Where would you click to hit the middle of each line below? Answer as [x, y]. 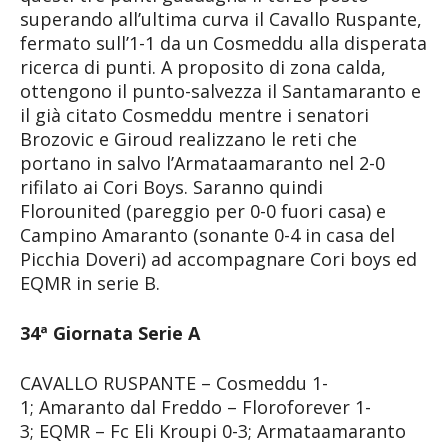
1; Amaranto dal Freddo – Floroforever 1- [195, 406]
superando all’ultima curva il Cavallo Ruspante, [221, 18]
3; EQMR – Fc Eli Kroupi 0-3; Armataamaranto [213, 430]
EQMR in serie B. [90, 282]
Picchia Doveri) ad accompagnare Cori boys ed [218, 258]
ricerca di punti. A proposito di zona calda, [203, 66]
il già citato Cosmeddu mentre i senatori [194, 114]
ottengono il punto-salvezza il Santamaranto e [220, 90]
